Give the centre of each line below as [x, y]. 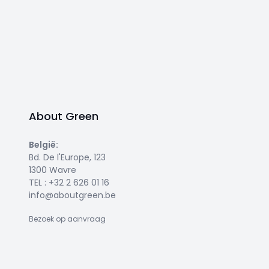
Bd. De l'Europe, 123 [67, 157]
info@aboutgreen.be [72, 195]
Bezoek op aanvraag [67, 219]
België [42, 145]
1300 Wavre [53, 170]
